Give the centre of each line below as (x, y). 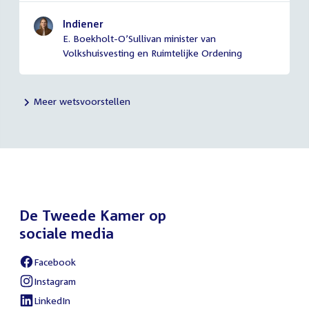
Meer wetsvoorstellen (82, 101)
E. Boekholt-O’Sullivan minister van (139, 39)
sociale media (67, 233)
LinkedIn (52, 300)
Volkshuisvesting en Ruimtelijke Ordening (152, 53)
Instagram (55, 281)
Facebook (55, 261)
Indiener (83, 24)
